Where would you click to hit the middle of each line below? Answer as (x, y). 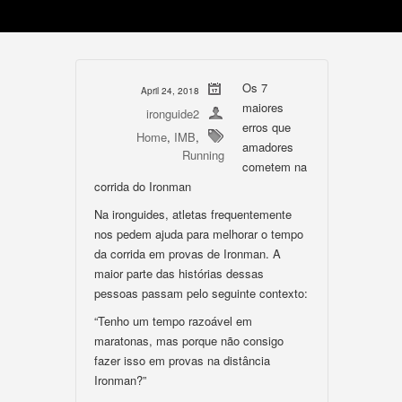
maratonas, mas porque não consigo (189, 341)
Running (203, 155)
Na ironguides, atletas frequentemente (193, 214)
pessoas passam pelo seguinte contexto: (201, 293)
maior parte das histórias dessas (179, 273)
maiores (263, 107)
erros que (267, 127)
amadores (268, 147)
